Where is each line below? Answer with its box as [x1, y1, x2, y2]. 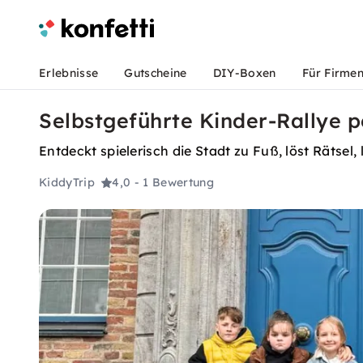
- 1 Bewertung [134, 175, 214, 190]
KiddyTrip [39, 175, 95, 190]
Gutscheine [124, 66, 187, 80]
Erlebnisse [39, 66, 99, 80]
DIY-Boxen [212, 66, 276, 80]
